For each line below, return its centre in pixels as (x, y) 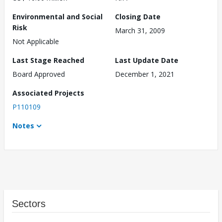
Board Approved (39, 74)
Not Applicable (36, 42)
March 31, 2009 (140, 31)
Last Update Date (147, 60)
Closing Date (138, 17)
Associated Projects (48, 93)
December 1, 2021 (145, 74)
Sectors (29, 204)
